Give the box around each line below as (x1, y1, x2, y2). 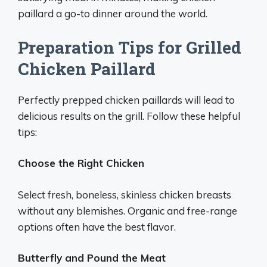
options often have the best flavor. (18, 220, 176, 233)
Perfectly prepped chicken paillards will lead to (18, 93, 235, 106)
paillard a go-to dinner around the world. (18, 7, 207, 20)
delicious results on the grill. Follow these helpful (18, 109, 240, 122)
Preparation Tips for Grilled (18, 36, 241, 58)
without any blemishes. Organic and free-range (18, 204, 237, 217)
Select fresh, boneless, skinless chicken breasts (18, 188, 231, 201)
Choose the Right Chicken (18, 157, 144, 169)
